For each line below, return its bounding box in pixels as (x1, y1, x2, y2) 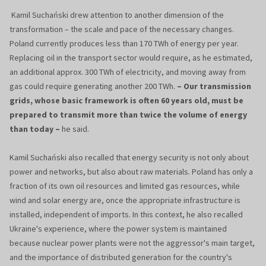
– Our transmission (177, 81, 251, 92)
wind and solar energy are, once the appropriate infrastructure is (9, 195, 240, 206)
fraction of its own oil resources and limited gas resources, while (9, 180, 240, 192)
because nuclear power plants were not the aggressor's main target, (9, 237, 255, 249)
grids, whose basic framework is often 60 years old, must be (9, 95, 243, 106)
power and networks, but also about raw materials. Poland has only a (9, 166, 253, 178)
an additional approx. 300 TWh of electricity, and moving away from (9, 66, 246, 78)
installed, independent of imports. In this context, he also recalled (9, 209, 243, 220)
